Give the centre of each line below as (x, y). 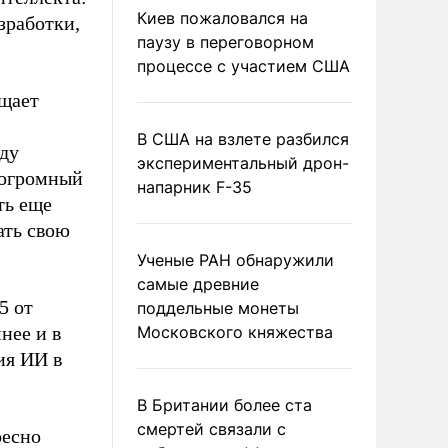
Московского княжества (235, 332)
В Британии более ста (224, 405)
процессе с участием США (243, 66)
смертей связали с (211, 429)
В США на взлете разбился (243, 139)
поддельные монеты (218, 308)
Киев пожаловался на (222, 18)
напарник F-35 (194, 187)
